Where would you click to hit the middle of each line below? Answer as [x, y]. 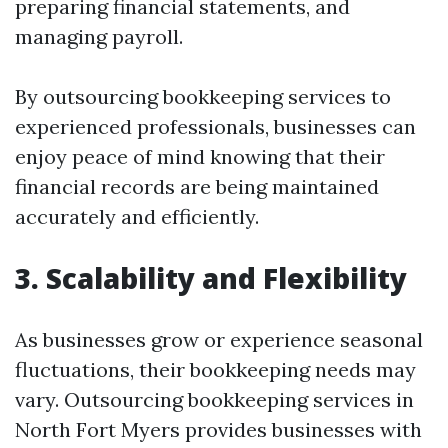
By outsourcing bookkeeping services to [203, 96]
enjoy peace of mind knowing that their [200, 156]
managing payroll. [99, 36]
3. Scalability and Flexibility [211, 278]
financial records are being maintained [197, 186]
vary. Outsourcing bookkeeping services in [214, 399]
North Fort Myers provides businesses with [218, 429]
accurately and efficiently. [137, 216]
